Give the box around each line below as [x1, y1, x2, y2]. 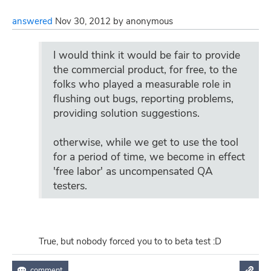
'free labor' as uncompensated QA [53, 163, 213, 178]
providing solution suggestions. [53, 105, 200, 120]
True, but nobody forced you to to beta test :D [39, 235, 221, 247]
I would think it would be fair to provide [53, 47, 240, 62]
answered [12, 15, 53, 27]
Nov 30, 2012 [55, 15, 111, 27]
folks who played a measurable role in [53, 76, 231, 91]
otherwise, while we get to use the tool [53, 134, 238, 149]
